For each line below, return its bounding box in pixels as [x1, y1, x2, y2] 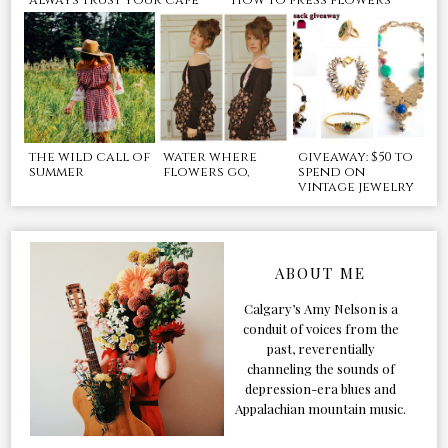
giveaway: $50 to [297, 147, 413, 166]
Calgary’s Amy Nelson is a [243, 299, 398, 317]
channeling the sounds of [246, 359, 395, 377]
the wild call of [28, 147, 150, 166]
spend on [297, 162, 365, 181]
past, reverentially [266, 339, 375, 357]
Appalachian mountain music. [235, 399, 407, 417]
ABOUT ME [275, 262, 367, 283]
